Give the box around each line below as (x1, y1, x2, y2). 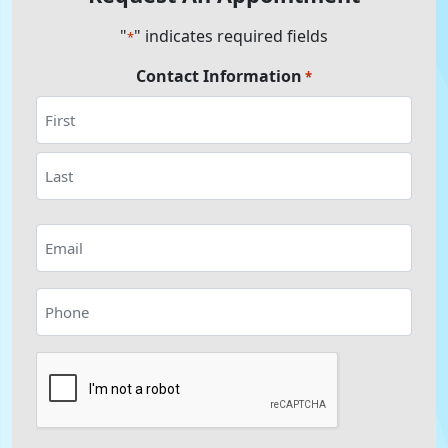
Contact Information (135, 65, 302, 87)
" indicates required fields (134, 25, 328, 47)
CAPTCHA (222, 352, 296, 374)
